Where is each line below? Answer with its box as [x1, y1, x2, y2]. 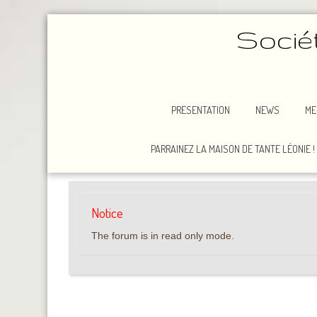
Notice [91, 204, 124, 221]
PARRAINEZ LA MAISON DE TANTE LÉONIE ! [150, 142, 315, 155]
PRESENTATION [171, 103, 230, 116]
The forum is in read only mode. [91, 231, 235, 241]
